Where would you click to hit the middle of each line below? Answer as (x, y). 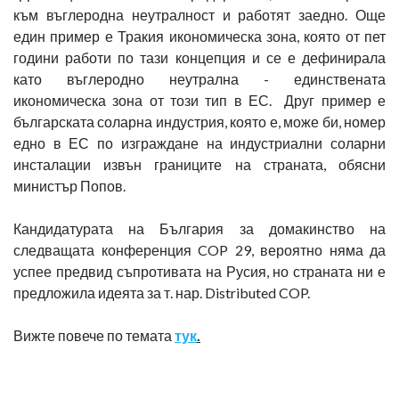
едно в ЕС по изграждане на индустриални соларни (199, 143)
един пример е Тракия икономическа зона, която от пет (199, 36)
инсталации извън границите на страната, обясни (199, 164)
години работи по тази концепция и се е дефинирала (199, 57)
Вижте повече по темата (94, 335)
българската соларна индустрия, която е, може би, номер (199, 122)
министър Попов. (69, 186)
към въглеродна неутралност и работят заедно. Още (199, 15)
